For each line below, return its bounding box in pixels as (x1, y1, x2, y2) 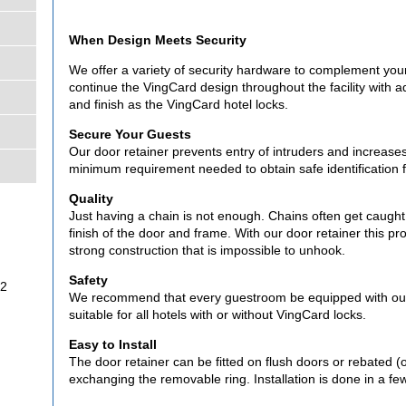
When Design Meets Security (68, 33, 246, 47)
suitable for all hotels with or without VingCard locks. (68, 307, 366, 322)
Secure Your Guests (68, 127, 191, 141)
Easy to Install (68, 337, 157, 352)
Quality (68, 191, 113, 206)
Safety (68, 273, 108, 287)
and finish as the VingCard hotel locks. (68, 97, 292, 111)
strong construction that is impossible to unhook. (68, 243, 345, 257)
